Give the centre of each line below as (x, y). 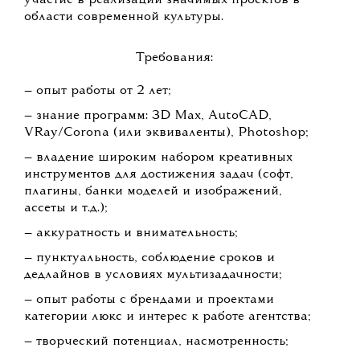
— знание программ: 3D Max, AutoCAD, (148, 116)
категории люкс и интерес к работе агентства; (168, 317)
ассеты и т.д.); (66, 209)
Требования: (175, 58)
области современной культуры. (124, 17)
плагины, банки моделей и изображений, (153, 192)
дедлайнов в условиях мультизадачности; (153, 275)
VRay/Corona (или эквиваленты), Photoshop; (166, 133)
